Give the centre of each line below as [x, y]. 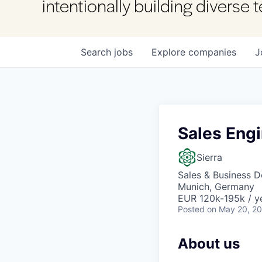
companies [212, 52]
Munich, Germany [216, 187]
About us [209, 244]
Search [97, 52]
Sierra [209, 157]
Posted [191, 209]
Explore [170, 52]
